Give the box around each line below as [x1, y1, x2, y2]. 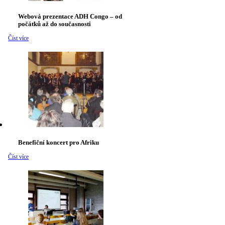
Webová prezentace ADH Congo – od [18, 13, 122, 21]
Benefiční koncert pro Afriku [18, 139, 99, 147]
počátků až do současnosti [18, 20, 91, 28]
